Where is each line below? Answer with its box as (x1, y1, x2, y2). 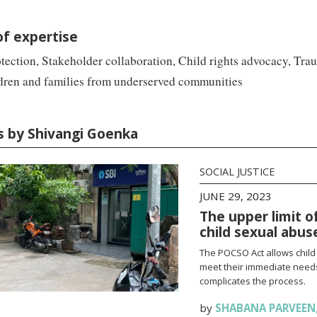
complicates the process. (199, 275, 306, 287)
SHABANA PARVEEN (214, 301, 316, 315)
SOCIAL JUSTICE (199, 165, 275, 178)
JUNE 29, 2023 (199, 189, 272, 203)
